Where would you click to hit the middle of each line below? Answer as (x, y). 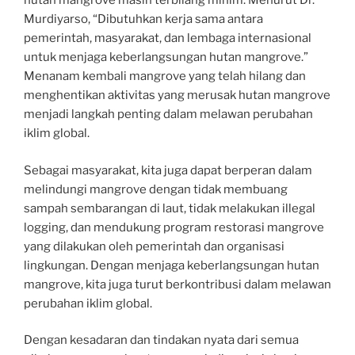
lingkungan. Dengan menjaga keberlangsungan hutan (172, 265)
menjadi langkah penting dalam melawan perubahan (168, 114)
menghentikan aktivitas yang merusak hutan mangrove (177, 95)
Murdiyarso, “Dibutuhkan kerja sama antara (143, 19)
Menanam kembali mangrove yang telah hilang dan (165, 76)
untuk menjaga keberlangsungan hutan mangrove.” (166, 57)
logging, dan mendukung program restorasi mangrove (174, 227)
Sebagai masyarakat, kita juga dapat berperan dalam (168, 170)
